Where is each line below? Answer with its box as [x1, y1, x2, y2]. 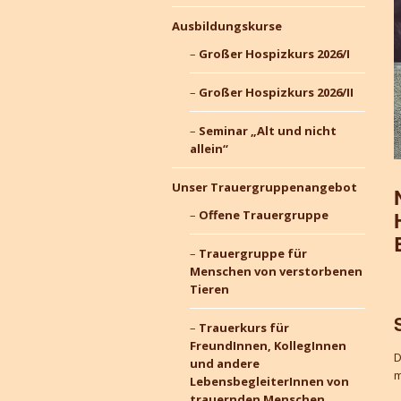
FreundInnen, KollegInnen [189, 337, 346, 354]
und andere [189, 355, 260, 371]
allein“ [189, 141, 228, 157]
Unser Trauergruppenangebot [172, 179, 357, 195]
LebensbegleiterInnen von [189, 373, 349, 389]
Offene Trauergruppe [198, 207, 328, 223]
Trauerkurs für [198, 320, 289, 336]
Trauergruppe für [198, 245, 307, 261]
